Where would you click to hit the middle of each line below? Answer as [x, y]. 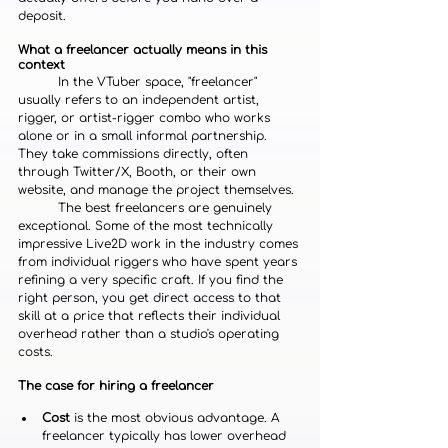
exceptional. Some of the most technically [147, 226]
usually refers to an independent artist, [140, 100]
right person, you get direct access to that [151, 298]
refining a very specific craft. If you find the [152, 280]
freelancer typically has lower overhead [166, 436]
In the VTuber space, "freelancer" [38, 82]
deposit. [42, 16]
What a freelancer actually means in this [144, 50]
